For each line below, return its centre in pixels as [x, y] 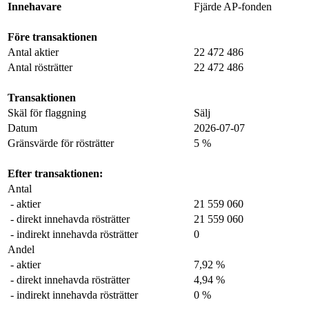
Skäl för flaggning [47, 112]
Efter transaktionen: [55, 173]
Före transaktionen [52, 37]
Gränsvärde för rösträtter [61, 143]
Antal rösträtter [40, 67]
